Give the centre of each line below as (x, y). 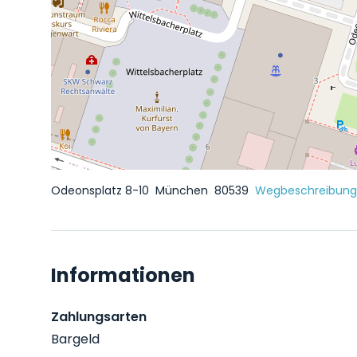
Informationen (123, 275)
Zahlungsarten (99, 317)
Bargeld (75, 339)
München (183, 190)
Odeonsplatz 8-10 (102, 190)
